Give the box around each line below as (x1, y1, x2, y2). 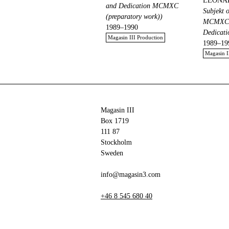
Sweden (101, 149, 123, 157)
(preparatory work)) (106, 13, 163, 21)
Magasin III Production (108, 34, 163, 41)
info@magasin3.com (101, 171, 161, 178)
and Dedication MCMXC (106, 2, 178, 10)
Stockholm (101, 139, 132, 146)
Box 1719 (101, 117, 129, 125)
